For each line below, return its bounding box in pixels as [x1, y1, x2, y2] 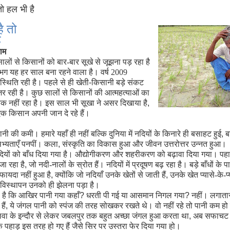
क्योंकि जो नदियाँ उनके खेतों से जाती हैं [54, 170, 166, 179]
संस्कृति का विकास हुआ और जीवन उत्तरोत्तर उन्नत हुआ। [62, 140, 226, 148]
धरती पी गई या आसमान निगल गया [86, 191, 185, 200]
